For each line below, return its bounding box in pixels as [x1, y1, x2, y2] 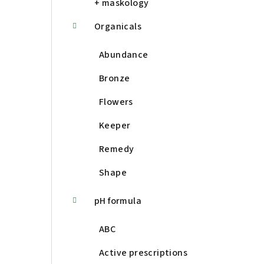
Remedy [99, 143, 134, 156]
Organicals [94, 20, 141, 34]
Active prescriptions [99, 246, 187, 260]
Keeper [99, 119, 131, 133]
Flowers [99, 95, 133, 109]
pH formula [94, 194, 141, 208]
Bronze [99, 72, 130, 85]
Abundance [99, 48, 148, 62]
